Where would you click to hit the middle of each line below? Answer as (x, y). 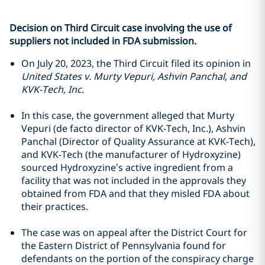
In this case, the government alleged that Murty (128, 115)
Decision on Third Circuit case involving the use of (121, 28)
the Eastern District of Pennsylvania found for (124, 245)
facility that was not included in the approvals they (134, 180)
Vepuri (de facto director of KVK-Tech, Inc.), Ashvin (133, 128)
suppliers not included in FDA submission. (104, 41)
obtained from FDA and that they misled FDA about (135, 193)
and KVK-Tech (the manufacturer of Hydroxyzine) (131, 154)
